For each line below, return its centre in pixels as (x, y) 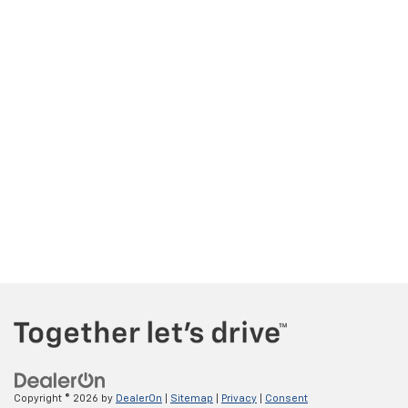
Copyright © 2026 (57, 399)
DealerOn (139, 399)
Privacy (239, 399)
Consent (286, 399)
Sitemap (192, 399)
